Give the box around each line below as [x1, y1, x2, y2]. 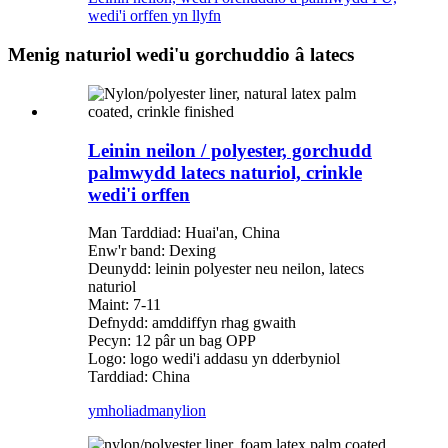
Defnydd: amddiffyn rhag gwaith [88, 314, 296, 332]
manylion [147, 402, 206, 420]
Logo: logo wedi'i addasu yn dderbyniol [88, 350, 340, 368]
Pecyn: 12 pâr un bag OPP [88, 332, 256, 350]
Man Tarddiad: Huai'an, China [88, 224, 280, 242]
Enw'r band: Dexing [88, 242, 216, 260]
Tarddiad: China [88, 368, 190, 386]
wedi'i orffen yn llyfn [88, 7, 221, 25]
